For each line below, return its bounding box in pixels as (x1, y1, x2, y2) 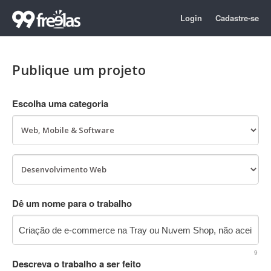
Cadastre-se (215, 12, 259, 24)
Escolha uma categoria (12, 97, 108, 110)
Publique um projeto (12, 60, 146, 79)
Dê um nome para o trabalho (12, 197, 132, 210)
